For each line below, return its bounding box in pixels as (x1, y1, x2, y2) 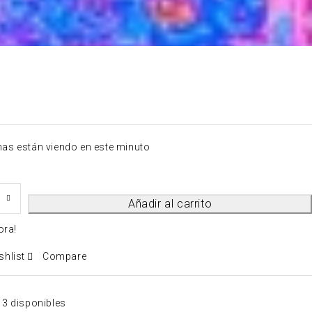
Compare (42, 250, 87, 262)
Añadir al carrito (127, 196, 212, 210)
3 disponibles (1, 297, 66, 309)
